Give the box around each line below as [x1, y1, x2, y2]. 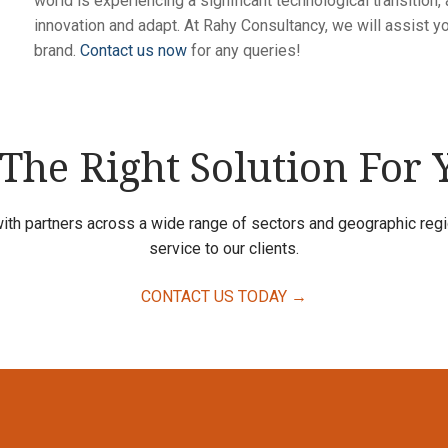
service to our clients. [149, 239, 299, 259]
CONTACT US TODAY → [141, 286, 307, 306]
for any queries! [186, 40, 301, 60]
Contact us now [79, 40, 187, 60]
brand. [33, 40, 80, 60]
